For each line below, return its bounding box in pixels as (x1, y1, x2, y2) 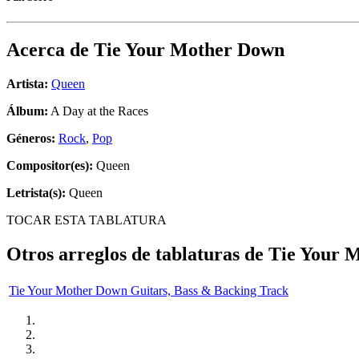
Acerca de (6, 39, 94, 61)
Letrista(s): (6, 186, 66, 200)
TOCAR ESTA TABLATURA (6, 213, 167, 228)
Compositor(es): (6, 159, 93, 173)
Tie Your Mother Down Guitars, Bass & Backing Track (9, 283, 288, 297)
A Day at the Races (48, 104, 148, 119)
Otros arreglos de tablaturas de (6, 244, 268, 265)
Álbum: (6, 104, 48, 119)
